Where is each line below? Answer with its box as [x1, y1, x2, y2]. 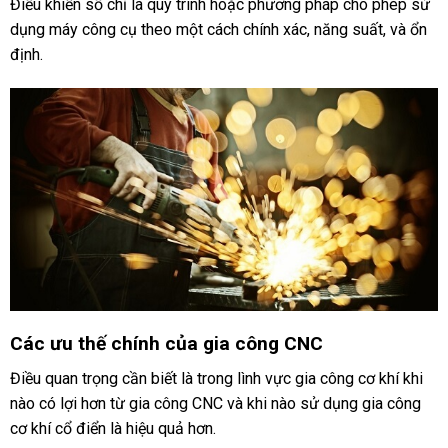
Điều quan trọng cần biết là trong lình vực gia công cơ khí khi [9, 368, 423, 388]
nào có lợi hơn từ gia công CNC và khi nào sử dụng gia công [9, 393, 421, 413]
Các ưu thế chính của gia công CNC [9, 332, 323, 356]
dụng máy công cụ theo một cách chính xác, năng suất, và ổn [9, 20, 427, 40]
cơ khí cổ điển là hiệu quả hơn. [9, 418, 216, 438]
